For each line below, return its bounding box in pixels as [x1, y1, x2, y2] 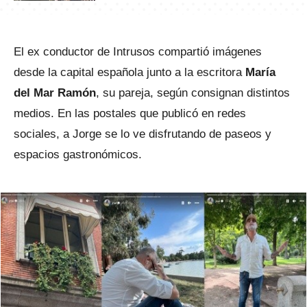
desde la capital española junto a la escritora [14, 66, 242, 79]
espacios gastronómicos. [14, 148, 142, 161]
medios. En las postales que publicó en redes [14, 107, 246, 120]
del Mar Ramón [14, 86, 96, 99]
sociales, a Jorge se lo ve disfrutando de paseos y [14, 127, 271, 140]
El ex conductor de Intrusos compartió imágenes [14, 45, 262, 58]
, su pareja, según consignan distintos [96, 86, 290, 99]
